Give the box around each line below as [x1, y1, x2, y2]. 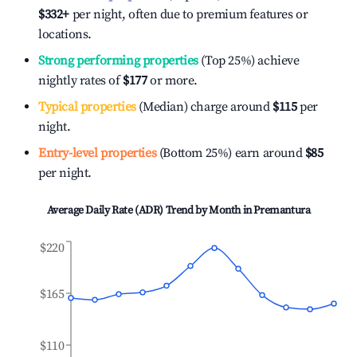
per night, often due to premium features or [69, 6, 308, 22]
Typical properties [38, 99, 136, 115]
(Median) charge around [135, 99, 270, 115]
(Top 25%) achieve [198, 53, 300, 69]
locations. [38, 26, 92, 42]
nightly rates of [38, 73, 124, 88]
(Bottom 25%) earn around [156, 145, 303, 161]
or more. [147, 73, 198, 88]
